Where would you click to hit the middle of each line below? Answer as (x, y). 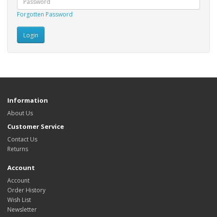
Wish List (19, 200)
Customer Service (36, 127)
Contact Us (22, 139)
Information (28, 101)
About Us (20, 113)
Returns (18, 149)
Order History (26, 190)
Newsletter (22, 210)
